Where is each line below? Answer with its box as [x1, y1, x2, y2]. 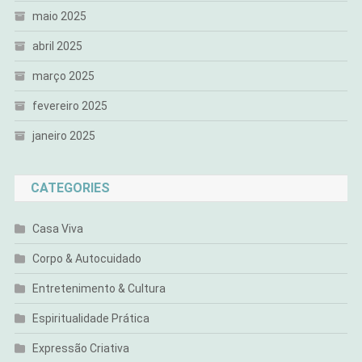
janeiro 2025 [32, 129, 95, 143]
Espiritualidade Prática [32, 312, 149, 326]
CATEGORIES [30, 180, 110, 196]
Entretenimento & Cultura [32, 282, 166, 296]
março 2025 [32, 69, 95, 83]
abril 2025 [32, 40, 82, 53]
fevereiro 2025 [32, 99, 107, 113]
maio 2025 [32, 10, 86, 23]
